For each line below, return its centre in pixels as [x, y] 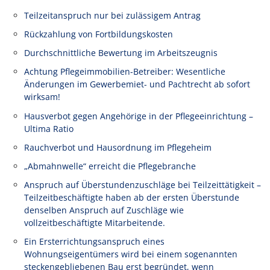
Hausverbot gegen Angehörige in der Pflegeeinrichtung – [139, 116]
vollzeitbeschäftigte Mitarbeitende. [95, 222]
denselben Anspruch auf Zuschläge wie [104, 210]
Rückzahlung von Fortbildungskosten [99, 34]
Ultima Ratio [49, 128]
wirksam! [42, 97]
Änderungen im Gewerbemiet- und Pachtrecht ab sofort [137, 84]
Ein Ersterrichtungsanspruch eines [94, 241]
